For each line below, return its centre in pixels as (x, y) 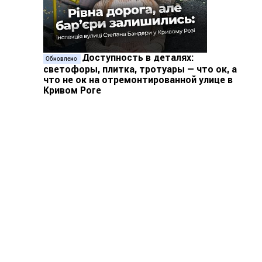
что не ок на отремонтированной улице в (138, 80)
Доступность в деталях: (138, 58)
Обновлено (62, 59)
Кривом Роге (72, 90)
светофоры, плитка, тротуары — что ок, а (140, 69)
